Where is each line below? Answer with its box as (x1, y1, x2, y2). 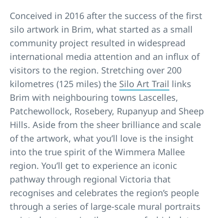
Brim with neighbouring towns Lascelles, (10, 91, 178, 103)
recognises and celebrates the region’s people (10, 186, 199, 199)
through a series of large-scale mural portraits (10, 200, 200, 212)
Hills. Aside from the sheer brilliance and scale (10, 118, 201, 130)
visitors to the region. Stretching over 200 (10, 64, 182, 76)
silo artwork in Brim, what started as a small (10, 23, 193, 35)
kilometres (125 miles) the (10, 77, 119, 90)
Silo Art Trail (119, 77, 169, 90)
